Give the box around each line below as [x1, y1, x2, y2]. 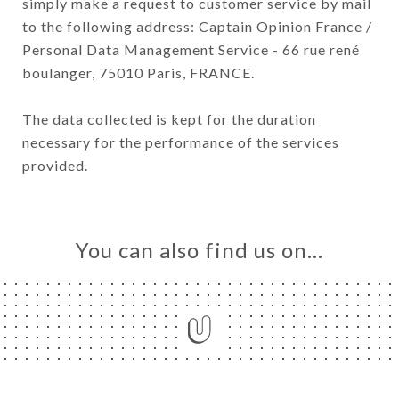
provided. [22, 156, 88, 174]
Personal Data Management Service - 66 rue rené [22, 40, 360, 58]
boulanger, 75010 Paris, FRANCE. [22, 63, 255, 81]
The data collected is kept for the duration [22, 110, 316, 127]
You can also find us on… [76, 237, 323, 264]
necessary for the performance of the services [22, 133, 339, 151]
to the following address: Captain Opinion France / [22, 17, 372, 35]
